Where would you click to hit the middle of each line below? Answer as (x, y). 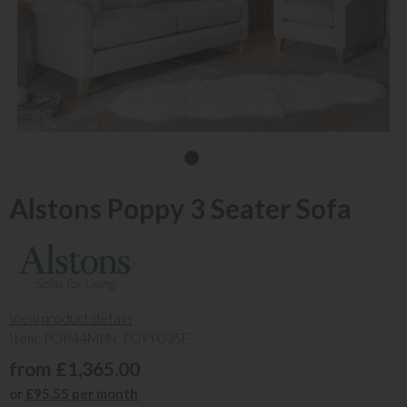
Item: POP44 (48, 338)
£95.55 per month (82, 393)
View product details (71, 318)
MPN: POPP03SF (138, 338)
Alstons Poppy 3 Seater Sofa (180, 208)
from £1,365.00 (74, 368)
